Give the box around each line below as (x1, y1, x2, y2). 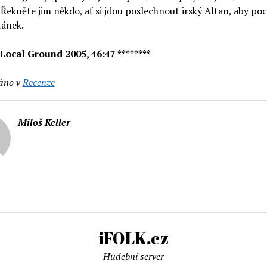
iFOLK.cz (98, 226, 169, 249)
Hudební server (103, 250, 164, 263)
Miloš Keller (17, 116, 70, 129)
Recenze (22, 76, 55, 89)
